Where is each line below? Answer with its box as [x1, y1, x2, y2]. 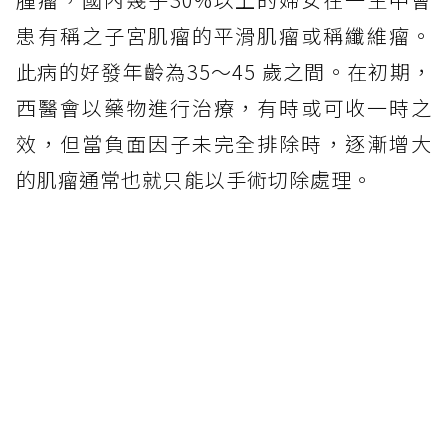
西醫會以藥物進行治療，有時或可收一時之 [16, 93, 432, 123]
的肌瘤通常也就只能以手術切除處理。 [16, 165, 373, 195]
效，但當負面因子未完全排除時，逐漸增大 [16, 129, 432, 159]
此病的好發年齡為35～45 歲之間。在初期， [16, 57, 432, 87]
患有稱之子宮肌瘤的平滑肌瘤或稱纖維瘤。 [16, 21, 432, 51]
